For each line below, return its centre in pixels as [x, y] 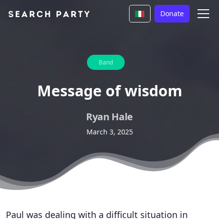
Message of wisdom [109, 90]
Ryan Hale [109, 117]
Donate [172, 13]
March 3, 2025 [109, 132]
